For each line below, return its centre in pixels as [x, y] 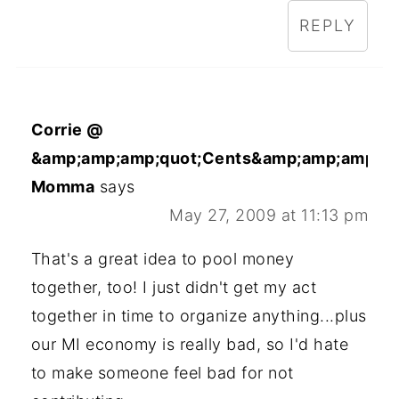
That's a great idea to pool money [163, 259]
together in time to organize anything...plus [199, 316]
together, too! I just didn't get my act [174, 288]
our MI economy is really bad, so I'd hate [190, 345]
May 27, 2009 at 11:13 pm [269, 216]
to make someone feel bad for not [162, 373]
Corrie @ [67, 130]
